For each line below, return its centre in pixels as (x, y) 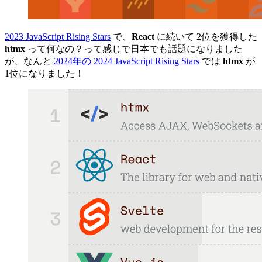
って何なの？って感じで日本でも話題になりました (134, 49)
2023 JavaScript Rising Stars (58, 36)
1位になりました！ (44, 73)
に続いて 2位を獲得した (206, 36)
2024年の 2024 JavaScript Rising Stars (127, 61)
